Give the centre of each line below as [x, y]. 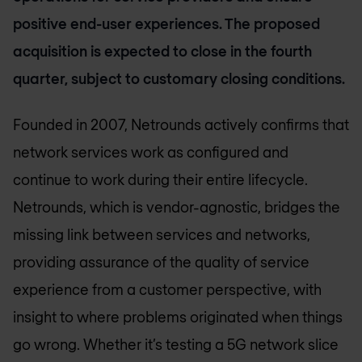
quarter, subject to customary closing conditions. [179, 78]
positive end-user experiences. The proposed [166, 23]
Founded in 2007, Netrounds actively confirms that [181, 124]
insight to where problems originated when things [178, 316]
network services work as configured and [151, 152]
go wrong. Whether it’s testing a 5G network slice [176, 344]
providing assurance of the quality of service [161, 261]
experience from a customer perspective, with [167, 289]
